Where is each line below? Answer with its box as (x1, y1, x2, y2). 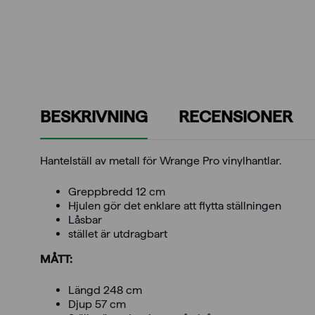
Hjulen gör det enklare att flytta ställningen (68, 199, 281, 212)
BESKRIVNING (40, 106, 148, 127)
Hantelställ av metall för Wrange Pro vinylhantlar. (40, 154, 281, 167)
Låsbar (68, 213, 102, 226)
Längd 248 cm (68, 283, 142, 297)
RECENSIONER (179, 106, 292, 127)
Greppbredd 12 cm (68, 185, 165, 198)
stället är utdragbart (68, 227, 167, 240)
